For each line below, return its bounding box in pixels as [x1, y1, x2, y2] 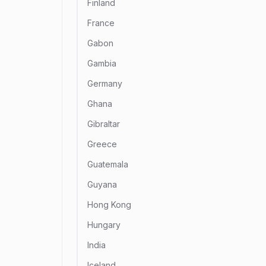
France [87, 18, 115, 28]
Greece [87, 139, 117, 149]
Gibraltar [87, 119, 120, 129]
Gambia [87, 58, 116, 68]
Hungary [87, 220, 121, 230]
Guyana [87, 179, 117, 189]
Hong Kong [87, 199, 131, 210]
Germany [87, 78, 122, 88]
